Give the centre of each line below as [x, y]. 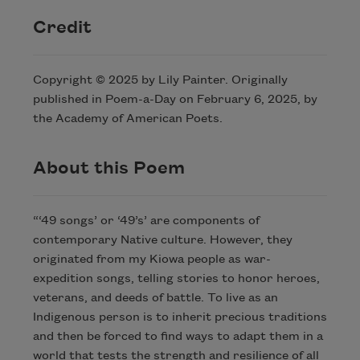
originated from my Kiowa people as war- [151, 259]
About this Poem [108, 168]
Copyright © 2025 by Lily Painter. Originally [160, 81]
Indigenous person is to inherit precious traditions [180, 317]
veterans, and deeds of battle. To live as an [155, 298]
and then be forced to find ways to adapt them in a [178, 336]
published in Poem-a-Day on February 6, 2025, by [175, 100]
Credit [62, 28]
